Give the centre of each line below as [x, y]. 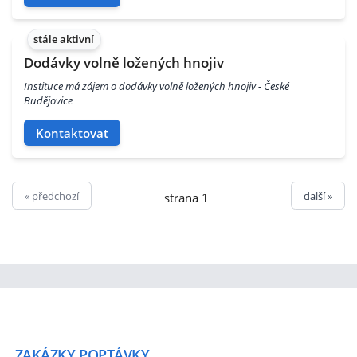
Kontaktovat [72, 133]
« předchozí [52, 196]
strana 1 [187, 197]
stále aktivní [64, 39]
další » [318, 196]
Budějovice [48, 101]
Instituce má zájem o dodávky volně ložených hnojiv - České [157, 86]
